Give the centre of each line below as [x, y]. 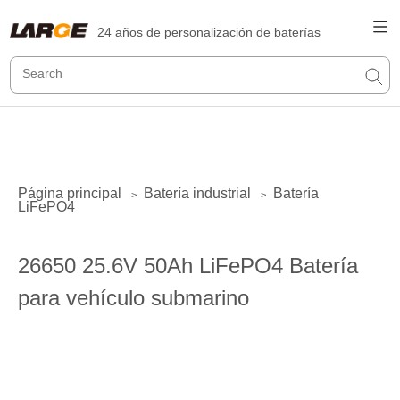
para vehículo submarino [133, 298]
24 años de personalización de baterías [209, 32]
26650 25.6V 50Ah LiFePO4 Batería [188, 266]
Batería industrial [197, 193]
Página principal [70, 193]
